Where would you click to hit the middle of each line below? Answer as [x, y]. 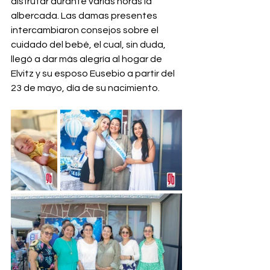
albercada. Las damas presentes [85, 15]
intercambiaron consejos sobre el [86, 30]
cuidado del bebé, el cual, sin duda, [89, 44]
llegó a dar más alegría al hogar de [87, 59]
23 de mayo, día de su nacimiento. [85, 88]
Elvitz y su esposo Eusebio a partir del [94, 73]
